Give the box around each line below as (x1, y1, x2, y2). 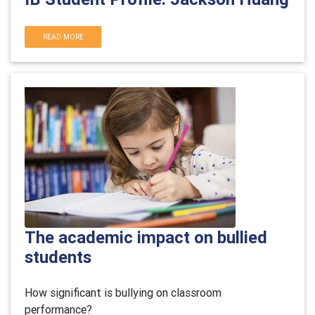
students (25, 247, 91, 267)
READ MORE (42, 32, 84, 41)
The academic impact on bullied (25, 227, 267, 247)
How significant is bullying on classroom (25, 285, 221, 300)
